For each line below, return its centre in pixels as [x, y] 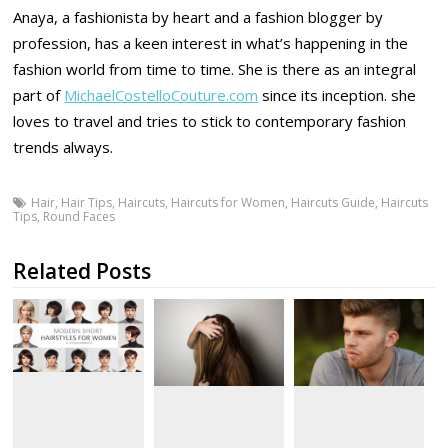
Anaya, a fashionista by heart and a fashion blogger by [198, 17]
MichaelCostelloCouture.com [161, 95]
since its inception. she [337, 95]
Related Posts [82, 271]
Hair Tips [87, 203]
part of [39, 95]
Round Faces [79, 217]
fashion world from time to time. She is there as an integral [215, 69]
